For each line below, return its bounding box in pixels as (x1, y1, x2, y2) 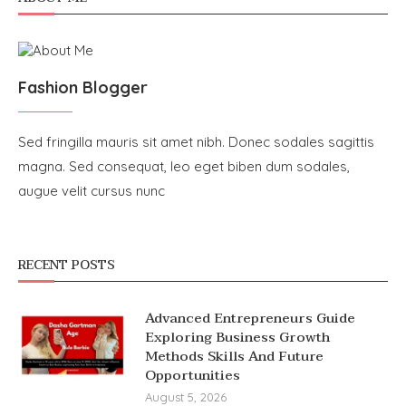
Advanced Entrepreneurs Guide (145, 306, 355, 331)
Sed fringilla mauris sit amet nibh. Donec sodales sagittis (18, 133, 374, 151)
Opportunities (145, 363, 240, 388)
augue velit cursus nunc (18, 182, 165, 200)
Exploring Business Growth (145, 325, 330, 350)
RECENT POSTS (18, 255, 115, 276)
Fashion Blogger (18, 77, 148, 99)
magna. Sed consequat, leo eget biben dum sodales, (18, 158, 350, 176)
